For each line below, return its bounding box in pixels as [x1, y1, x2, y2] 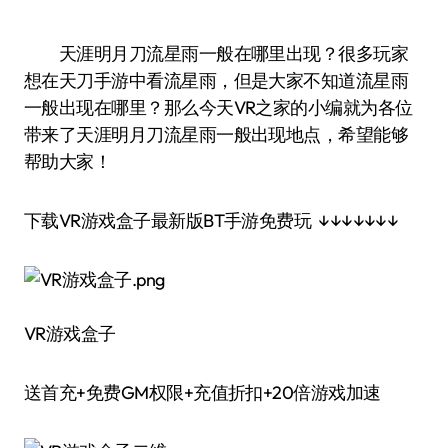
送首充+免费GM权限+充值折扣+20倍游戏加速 [24, 381, 381, 404]
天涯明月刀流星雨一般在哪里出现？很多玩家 [24, 42, 77, 65]
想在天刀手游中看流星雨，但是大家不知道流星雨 [24, 69, 409, 92]
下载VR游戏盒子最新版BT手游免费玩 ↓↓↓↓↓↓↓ [24, 209, 399, 232]
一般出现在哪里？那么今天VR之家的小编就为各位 [24, 96, 413, 119]
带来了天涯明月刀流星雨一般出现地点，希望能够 [24, 123, 409, 146]
